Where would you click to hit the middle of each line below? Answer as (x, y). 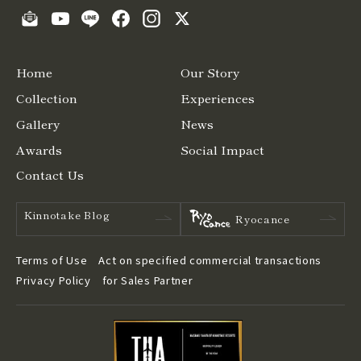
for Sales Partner (147, 280)
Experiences (218, 98)
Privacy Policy (54, 280)
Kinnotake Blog (67, 215)
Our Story (210, 73)
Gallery (38, 123)
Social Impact (222, 149)
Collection (47, 98)
